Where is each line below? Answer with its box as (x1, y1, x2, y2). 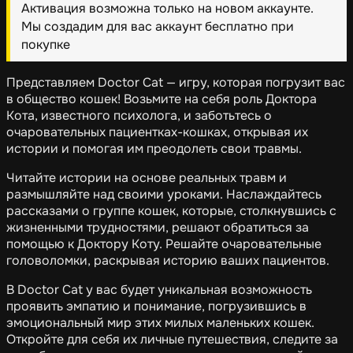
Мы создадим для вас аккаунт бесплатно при (20, 17, 294, 35)
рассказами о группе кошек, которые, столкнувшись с (6, 203, 336, 220)
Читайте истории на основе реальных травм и (6, 169, 287, 187)
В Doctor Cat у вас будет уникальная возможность (6, 281, 312, 299)
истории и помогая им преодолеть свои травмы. (6, 140, 302, 158)
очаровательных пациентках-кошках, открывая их (6, 124, 308, 141)
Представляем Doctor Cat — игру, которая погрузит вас (6, 74, 345, 91)
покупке (20, 35, 70, 53)
